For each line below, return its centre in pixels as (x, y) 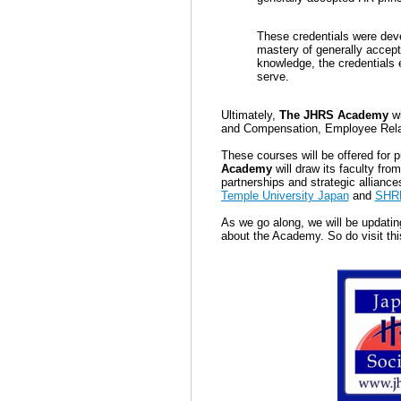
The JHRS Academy (333, 115)
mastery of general (305, 49)
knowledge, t (289, 63)
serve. (273, 76)
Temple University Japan (285, 195)
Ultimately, (250, 115)
